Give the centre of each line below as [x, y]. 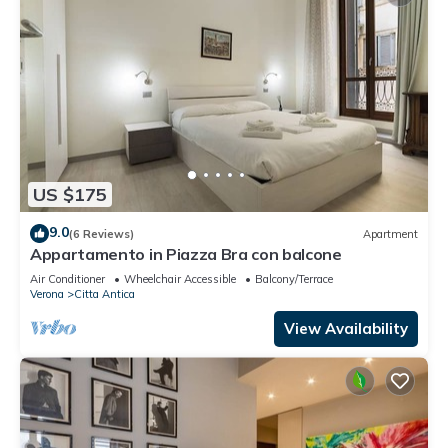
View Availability [346, 329]
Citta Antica [104, 294]
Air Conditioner [67, 279]
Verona [47, 294]
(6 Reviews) [101, 233]
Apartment [390, 233]
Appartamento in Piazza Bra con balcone [186, 254]
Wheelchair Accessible [180, 279]
